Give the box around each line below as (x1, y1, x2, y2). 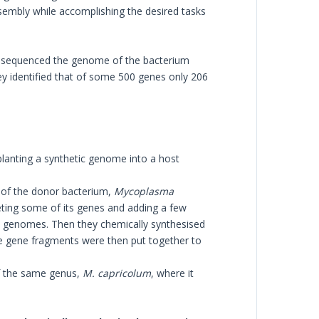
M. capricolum (82, 266, 151, 281)
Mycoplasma (113, 184, 174, 199)
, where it (150, 266, 194, 281)
